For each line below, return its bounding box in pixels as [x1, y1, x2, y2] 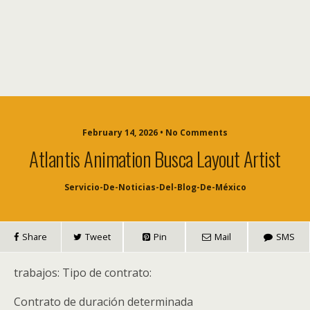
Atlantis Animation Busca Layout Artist [29, 143, 281, 173]
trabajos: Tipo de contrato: [14, 264, 152, 280]
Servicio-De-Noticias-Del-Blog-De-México [64, 181, 246, 193]
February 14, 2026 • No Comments [82, 126, 228, 138]
